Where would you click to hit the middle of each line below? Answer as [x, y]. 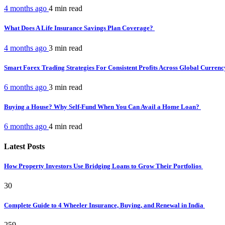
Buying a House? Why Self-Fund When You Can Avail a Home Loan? [102, 107]
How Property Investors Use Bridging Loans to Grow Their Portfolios [103, 166]
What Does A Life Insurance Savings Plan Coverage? [79, 28]
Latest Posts [24, 146]
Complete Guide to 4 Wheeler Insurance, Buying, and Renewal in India [104, 205]
